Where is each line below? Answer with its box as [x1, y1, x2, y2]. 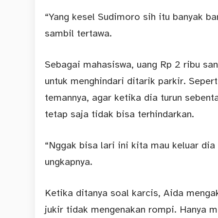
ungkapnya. [45, 156, 92, 168]
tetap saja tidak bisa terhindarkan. [45, 108, 194, 121]
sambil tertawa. [45, 27, 112, 40]
